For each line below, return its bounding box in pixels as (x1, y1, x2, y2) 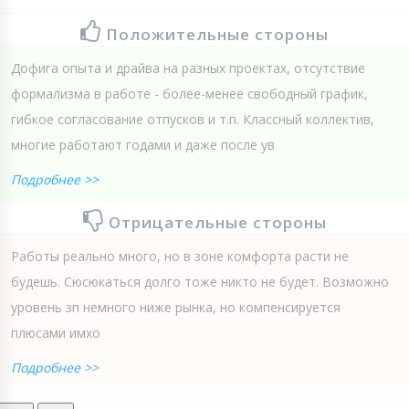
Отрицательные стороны (108, 211, 327, 233)
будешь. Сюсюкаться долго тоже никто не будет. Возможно (11, 272, 389, 290)
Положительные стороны (106, 23, 329, 45)
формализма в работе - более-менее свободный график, (11, 84, 368, 102)
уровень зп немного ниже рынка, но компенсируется (11, 298, 341, 316)
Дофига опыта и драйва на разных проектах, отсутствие (11, 58, 365, 77)
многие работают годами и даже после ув (11, 135, 275, 153)
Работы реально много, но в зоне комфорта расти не (11, 246, 349, 265)
